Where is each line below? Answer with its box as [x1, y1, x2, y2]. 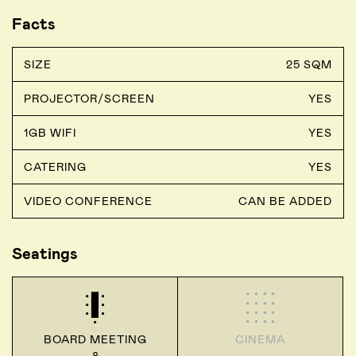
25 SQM [286, 57, 332, 72]
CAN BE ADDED [238, 194, 332, 209]
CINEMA [235, 332, 285, 347]
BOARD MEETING [43, 332, 147, 347]
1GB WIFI [24, 126, 76, 141]
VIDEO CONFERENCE [24, 194, 153, 209]
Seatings [12, 243, 78, 265]
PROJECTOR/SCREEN [24, 91, 155, 106]
